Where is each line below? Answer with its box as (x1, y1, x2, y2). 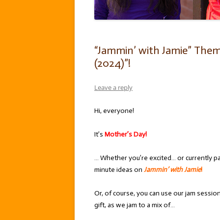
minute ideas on (94, 165, 144, 174)
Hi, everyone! (94, 107, 134, 115)
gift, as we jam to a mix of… (94, 201, 175, 209)
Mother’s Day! (105, 130, 147, 138)
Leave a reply (94, 83, 133, 92)
